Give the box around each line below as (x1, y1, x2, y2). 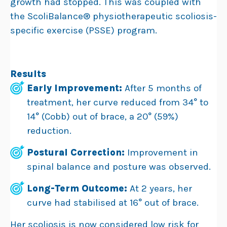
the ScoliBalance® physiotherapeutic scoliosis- (10, 10, 217, 22)
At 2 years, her (127, 182, 192, 194)
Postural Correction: (27, 146, 125, 158)
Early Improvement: (27, 82, 122, 94)
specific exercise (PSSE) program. (10, 24, 157, 36)
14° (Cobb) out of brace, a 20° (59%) (27, 110, 178, 122)
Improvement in (125, 146, 198, 158)
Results (10, 68, 46, 80)
